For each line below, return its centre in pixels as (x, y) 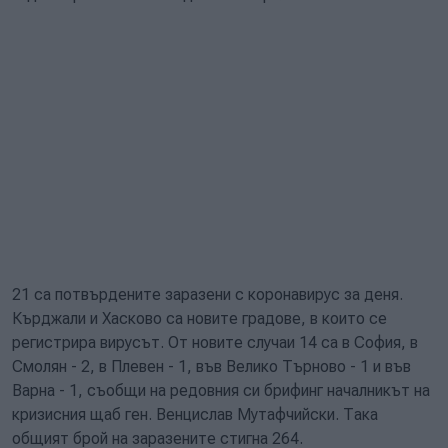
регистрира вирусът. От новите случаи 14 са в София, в (215, 342)
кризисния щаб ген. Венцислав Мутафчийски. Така (195, 414)
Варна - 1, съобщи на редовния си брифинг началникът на (221, 390)
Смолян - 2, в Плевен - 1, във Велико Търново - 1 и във (211, 366)
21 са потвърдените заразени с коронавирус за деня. (207, 294)
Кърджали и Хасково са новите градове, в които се (199, 318)
